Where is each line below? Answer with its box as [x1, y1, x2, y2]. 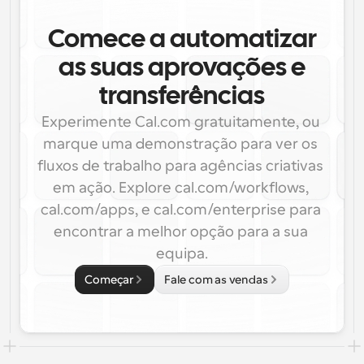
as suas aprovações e [58, 57, 305, 80]
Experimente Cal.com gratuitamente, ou [41, 114, 320, 130]
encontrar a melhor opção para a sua [53, 223, 308, 240]
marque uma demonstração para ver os [43, 136, 318, 152]
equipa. [156, 245, 208, 262]
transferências [99, 85, 265, 109]
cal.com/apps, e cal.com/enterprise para [40, 201, 321, 218]
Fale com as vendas [164, 273, 268, 286]
